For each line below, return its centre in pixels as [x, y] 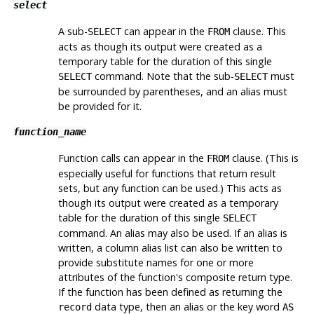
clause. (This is [264, 158]
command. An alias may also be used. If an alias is [172, 233]
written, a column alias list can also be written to [170, 247]
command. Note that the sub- [163, 76]
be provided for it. [100, 106]
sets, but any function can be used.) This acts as [170, 188]
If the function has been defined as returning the [170, 292]
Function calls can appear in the [132, 158]
